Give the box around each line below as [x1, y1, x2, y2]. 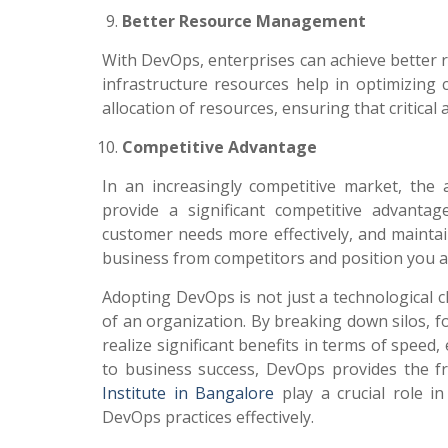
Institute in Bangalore [102, 382, 275, 404]
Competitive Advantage [122, 136, 317, 158]
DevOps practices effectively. [102, 406, 314, 428]
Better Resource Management [122, 10, 366, 32]
